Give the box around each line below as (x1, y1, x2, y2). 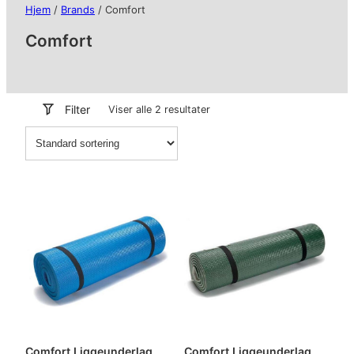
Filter (65, 102, 91, 116)
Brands (61, 3, 95, 17)
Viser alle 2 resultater (108, 103, 210, 115)
